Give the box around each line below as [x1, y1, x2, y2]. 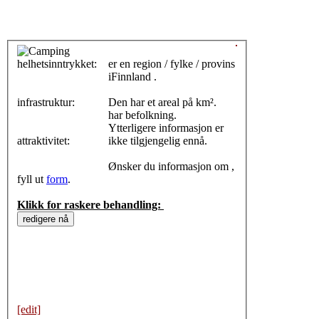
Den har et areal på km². [196, 96, 216, 109]
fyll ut [17, 173, 46, 186]
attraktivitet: [17, 135, 73, 147]
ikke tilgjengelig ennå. [108, 135, 210, 147]
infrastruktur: [17, 96, 78, 109]
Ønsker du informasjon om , [108, 160, 234, 173]
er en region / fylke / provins [108, 58, 235, 70]
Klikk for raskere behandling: [17, 199, 164, 211]
